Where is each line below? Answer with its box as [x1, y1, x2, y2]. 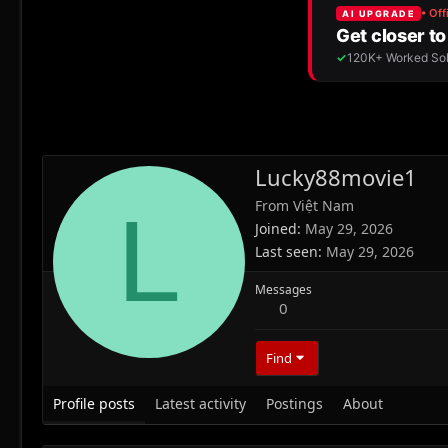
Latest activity [155, 394, 246, 414]
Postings [266, 394, 323, 414]
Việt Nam [293, 196, 354, 216]
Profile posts [53, 394, 135, 414]
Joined [255, 219, 297, 239]
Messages [255, 281, 312, 299]
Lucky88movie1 [255, 162, 417, 193]
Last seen [255, 242, 318, 262]
